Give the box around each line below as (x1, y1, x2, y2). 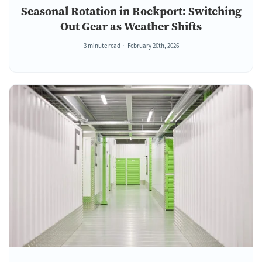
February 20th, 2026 (127, 41, 179, 50)
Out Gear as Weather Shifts (60, 18, 202, 34)
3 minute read (83, 41, 120, 50)
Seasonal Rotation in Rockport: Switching (20, 2, 242, 19)
